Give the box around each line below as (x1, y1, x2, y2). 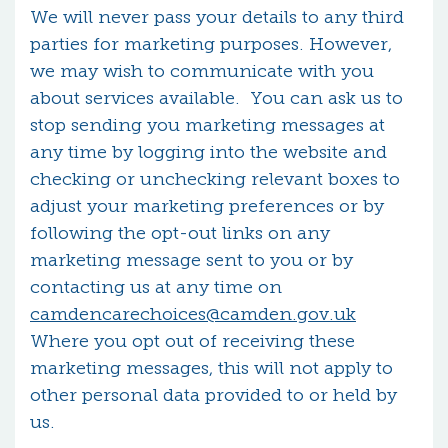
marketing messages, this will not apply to (30, 357, 393, 379)
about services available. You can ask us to (30, 87, 403, 109)
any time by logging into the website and (30, 141, 387, 163)
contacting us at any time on (30, 276, 282, 298)
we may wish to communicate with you (30, 60, 374, 82)
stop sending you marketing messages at (30, 114, 385, 136)
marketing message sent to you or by (30, 249, 353, 271)
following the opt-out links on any (30, 222, 330, 244)
